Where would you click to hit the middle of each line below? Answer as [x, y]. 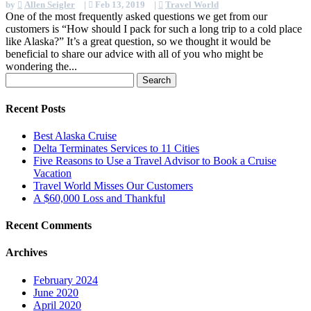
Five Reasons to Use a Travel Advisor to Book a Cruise [155, 160]
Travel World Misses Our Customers [113, 185]
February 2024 [66, 280]
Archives [26, 253]
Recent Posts [35, 108]
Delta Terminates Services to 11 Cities [116, 148]
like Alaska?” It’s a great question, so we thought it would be [138, 42]
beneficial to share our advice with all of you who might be [134, 54]
